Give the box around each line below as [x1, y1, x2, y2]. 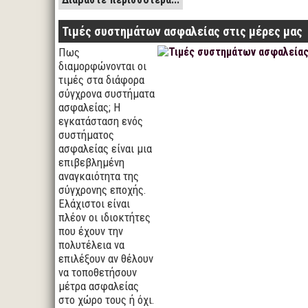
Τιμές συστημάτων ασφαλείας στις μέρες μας [62, 24, 302, 38]
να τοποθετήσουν [58, 265, 137, 279]
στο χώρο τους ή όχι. [58, 293, 155, 307]
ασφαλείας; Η [58, 100, 120, 114]
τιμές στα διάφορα [58, 73, 144, 87]
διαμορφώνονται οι [58, 59, 146, 73]
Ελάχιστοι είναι [58, 197, 130, 210]
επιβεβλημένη [58, 155, 124, 169]
